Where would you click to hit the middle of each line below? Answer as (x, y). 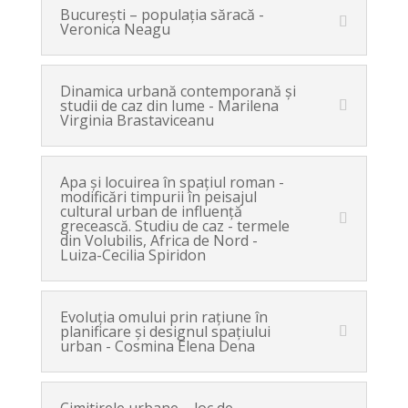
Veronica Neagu (115, 29)
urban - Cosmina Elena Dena (157, 346)
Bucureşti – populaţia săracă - (162, 15)
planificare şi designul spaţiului (165, 331)
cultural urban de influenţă (151, 211)
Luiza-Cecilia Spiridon (133, 255)
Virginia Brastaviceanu (137, 120)
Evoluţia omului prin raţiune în (163, 317)
